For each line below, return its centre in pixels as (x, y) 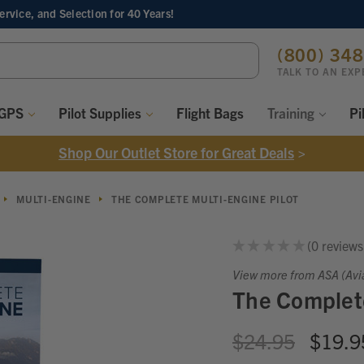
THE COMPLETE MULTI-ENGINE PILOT (205, 198)
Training (292, 112)
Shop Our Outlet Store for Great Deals (176, 152)
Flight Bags (210, 112)
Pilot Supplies (101, 112)
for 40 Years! (142, 13)
